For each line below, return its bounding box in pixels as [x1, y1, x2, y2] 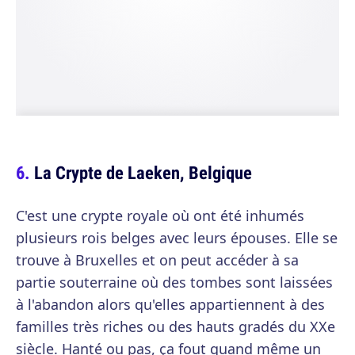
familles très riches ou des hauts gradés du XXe [16, 317, 335, 337]
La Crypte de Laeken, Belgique [34, 160, 252, 185]
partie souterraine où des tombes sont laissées [16, 273, 333, 292]
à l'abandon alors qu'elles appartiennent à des [16, 295, 325, 315]
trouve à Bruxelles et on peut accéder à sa [16, 250, 299, 270]
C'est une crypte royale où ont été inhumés [16, 206, 304, 226]
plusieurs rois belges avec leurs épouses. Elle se [16, 228, 338, 248]
